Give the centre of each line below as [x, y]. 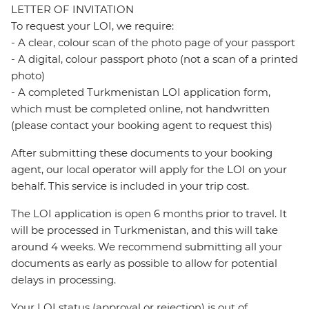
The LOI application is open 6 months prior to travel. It [149, 214]
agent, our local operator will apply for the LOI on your [149, 170]
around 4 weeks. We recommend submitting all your [147, 247]
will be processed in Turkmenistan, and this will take [144, 230]
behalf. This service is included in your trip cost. [130, 186]
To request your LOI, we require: [92, 26]
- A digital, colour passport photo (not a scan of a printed [154, 59]
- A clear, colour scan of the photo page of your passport [153, 43]
